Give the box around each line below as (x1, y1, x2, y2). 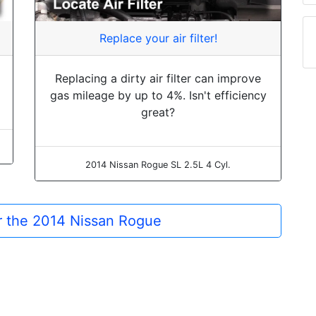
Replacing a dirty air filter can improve (55, 71, 261, 85)
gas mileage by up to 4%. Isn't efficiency (49, 87, 267, 102)
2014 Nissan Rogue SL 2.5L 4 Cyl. (85, 159, 231, 170)
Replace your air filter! (99, 30, 217, 45)
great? (141, 104, 175, 119)
